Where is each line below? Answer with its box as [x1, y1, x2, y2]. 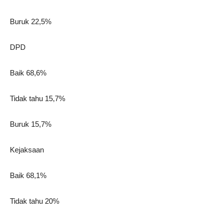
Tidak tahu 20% [10, 197, 59, 206]
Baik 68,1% [10, 171, 46, 180]
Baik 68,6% [10, 69, 46, 77]
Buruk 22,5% [10, 17, 51, 26]
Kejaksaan [10, 146, 44, 154]
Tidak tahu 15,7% [10, 94, 65, 103]
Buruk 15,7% [10, 120, 51, 129]
